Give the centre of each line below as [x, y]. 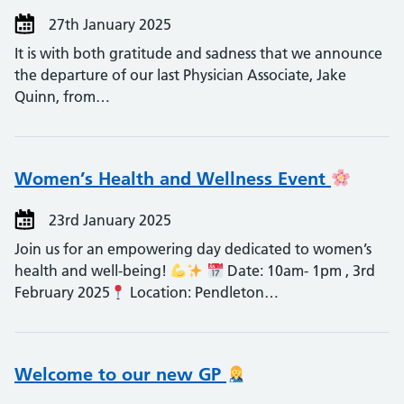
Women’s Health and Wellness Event [173, 179]
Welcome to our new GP [120, 374]
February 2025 [62, 292]
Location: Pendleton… [203, 292]
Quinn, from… [62, 96]
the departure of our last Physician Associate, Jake [180, 75]
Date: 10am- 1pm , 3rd [299, 271]
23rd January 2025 [108, 220]
